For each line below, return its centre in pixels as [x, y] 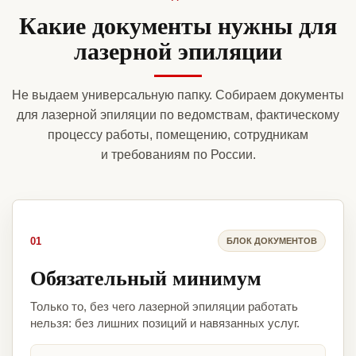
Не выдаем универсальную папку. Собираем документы [178, 95]
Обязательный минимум [146, 278]
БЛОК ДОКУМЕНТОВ [272, 240]
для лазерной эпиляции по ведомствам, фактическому [178, 115]
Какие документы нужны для [178, 25]
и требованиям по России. [178, 155]
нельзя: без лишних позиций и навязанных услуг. [165, 323]
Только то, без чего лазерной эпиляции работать [164, 307]
